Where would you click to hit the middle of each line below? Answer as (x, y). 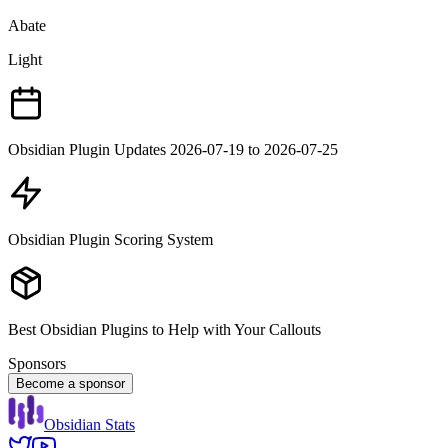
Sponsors (37, 363)
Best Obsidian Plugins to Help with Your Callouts (164, 329)
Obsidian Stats (89, 424)
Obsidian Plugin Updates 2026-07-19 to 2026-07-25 (173, 149)
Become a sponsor (70, 383)
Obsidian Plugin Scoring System (110, 239)
